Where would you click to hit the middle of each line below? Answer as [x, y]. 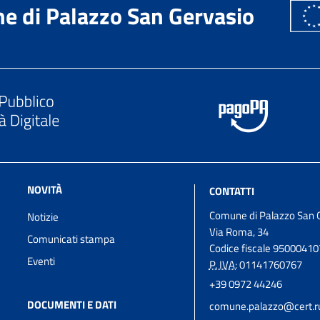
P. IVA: [223, 264]
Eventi [41, 261]
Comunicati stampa [71, 239]
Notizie [43, 216]
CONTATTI [231, 191]
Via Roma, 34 [239, 231]
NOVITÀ [45, 189]
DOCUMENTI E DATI [72, 304]
